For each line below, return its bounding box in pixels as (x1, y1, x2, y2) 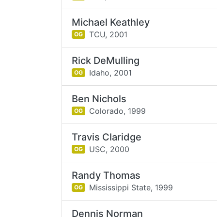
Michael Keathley (72, 16, 150, 28)
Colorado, (89, 106, 125, 116)
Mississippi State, (89, 182, 153, 192)
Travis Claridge (72, 131, 142, 143)
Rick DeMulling (72, 55, 140, 66)
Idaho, (89, 67, 111, 77)
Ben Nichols (72, 93, 127, 105)
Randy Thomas (72, 170, 141, 181)
